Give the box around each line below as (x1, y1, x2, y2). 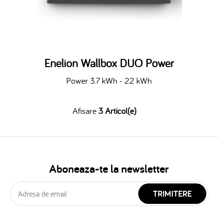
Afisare (72, 105, 96, 116)
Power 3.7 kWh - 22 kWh (66, 75, 152, 86)
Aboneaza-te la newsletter (49, 161, 169, 176)
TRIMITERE (153, 188, 192, 199)
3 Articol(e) (98, 105, 136, 116)
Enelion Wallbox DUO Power (44, 55, 174, 71)
